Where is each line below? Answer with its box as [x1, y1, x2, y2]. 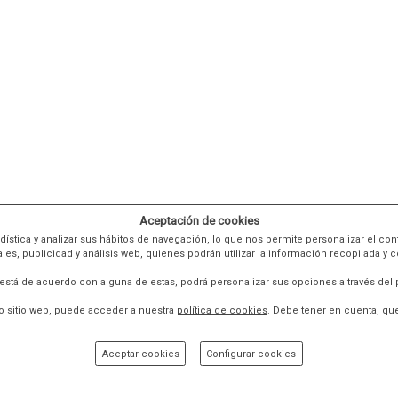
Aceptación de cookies [139, 214, 259, 228]
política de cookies [177, 305, 267, 317]
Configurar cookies [206, 347, 297, 360]
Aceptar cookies [101, 347, 179, 360]
